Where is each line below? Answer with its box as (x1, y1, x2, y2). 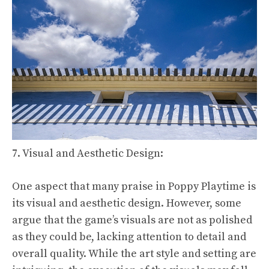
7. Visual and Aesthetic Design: (12, 146, 163, 160)
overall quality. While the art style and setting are (12, 246, 256, 261)
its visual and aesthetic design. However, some (12, 196, 241, 210)
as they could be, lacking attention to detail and (12, 229, 246, 244)
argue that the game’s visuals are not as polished (12, 213, 252, 227)
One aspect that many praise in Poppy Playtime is (12, 179, 256, 193)
